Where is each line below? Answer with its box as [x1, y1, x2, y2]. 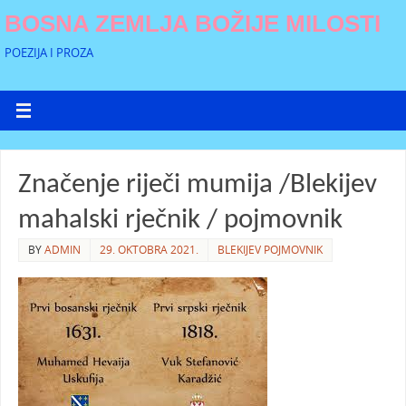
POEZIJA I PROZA [5, 45, 93, 61]
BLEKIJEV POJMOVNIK [217, 241, 323, 257]
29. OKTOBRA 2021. [99, 241, 198, 257]
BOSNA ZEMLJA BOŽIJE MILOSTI [5, 10, 381, 37]
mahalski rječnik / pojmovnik [17, 206, 343, 235]
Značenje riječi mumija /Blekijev [17, 170, 377, 199]
